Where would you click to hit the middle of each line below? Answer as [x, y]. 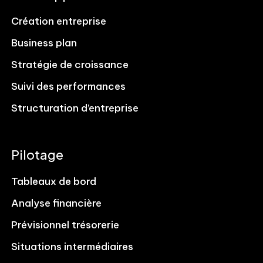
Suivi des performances [69, 87]
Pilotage [38, 155]
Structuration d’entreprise [75, 108]
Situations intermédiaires [73, 247]
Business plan [44, 43]
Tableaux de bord [54, 182]
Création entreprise [59, 21]
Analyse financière [57, 203]
